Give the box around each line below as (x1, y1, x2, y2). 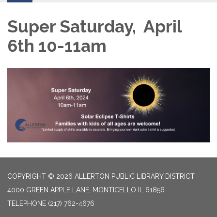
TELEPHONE (7, 200, 46, 208)
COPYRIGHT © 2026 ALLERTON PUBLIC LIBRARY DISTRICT (7, 172, 195, 181)
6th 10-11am (7, 35, 107, 56)
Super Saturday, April (7, 16, 182, 36)
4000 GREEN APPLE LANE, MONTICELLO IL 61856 (7, 186, 165, 194)
